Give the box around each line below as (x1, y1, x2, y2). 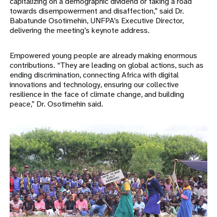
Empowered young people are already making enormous (10, 50, 197, 61)
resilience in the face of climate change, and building (10, 89, 184, 99)
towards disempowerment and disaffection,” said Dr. (10, 5, 184, 16)
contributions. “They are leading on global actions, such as (10, 60, 203, 70)
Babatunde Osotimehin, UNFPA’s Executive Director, (10, 15, 184, 26)
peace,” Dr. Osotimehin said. (10, 98, 103, 109)
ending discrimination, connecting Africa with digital (10, 69, 179, 80)
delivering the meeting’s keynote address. (10, 25, 150, 35)
